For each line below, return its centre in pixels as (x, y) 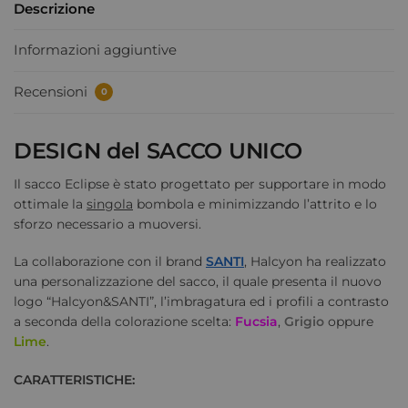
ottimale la (50, 204)
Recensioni (52, 91)
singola (110, 204)
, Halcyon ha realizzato (315, 262)
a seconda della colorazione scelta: (124, 322)
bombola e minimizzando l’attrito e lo (255, 204)
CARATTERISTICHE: (74, 379)
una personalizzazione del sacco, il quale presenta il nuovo (198, 282)
